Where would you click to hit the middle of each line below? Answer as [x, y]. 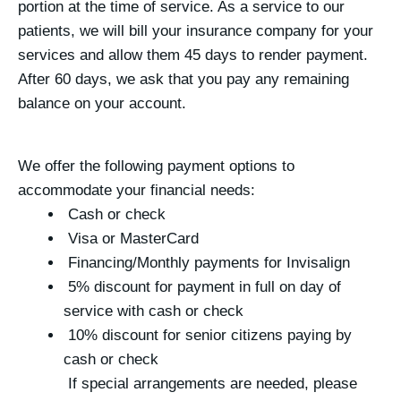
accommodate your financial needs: [137, 190]
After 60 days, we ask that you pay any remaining [183, 79]
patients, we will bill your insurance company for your [196, 30]
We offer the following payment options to [156, 166]
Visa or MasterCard [131, 238]
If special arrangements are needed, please [210, 383]
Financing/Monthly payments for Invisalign [207, 262]
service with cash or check [154, 311]
